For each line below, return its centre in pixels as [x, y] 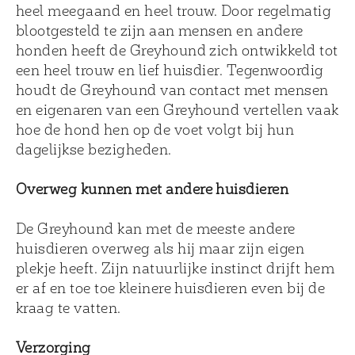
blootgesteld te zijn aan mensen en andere [160, 30]
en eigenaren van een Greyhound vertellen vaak [177, 109]
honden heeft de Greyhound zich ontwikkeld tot [177, 50]
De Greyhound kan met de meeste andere [156, 228]
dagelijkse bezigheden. [94, 149]
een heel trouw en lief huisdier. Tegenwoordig [170, 70]
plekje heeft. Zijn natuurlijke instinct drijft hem [176, 268]
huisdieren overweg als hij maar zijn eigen [160, 248]
